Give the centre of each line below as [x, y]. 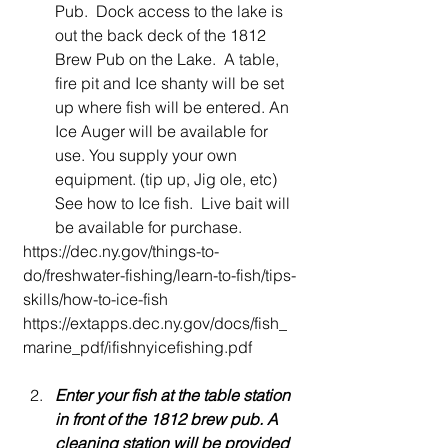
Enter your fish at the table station [172, 395]
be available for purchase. [150, 227]
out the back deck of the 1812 [160, 35]
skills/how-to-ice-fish [95, 299]
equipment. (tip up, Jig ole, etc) [166, 179]
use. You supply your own [146, 155]
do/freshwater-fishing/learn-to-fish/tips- [159, 275]
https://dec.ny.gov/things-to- [121, 251]
